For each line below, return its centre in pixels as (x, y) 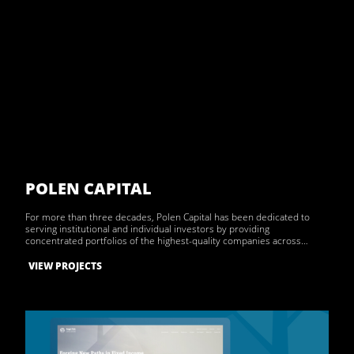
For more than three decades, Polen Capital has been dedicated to (168, 217)
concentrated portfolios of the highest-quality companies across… (167, 241)
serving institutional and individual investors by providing (147, 229)
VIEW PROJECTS (65, 266)
